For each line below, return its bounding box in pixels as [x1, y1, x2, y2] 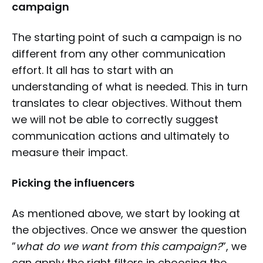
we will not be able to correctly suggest [12, 112, 218, 127]
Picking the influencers [12, 176, 134, 190]
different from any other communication [12, 46, 225, 61]
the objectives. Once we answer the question [12, 222, 247, 237]
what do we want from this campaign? [16, 239, 222, 254]
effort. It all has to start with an [12, 63, 173, 77]
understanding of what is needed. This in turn [12, 79, 248, 94]
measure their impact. [12, 145, 127, 160]
